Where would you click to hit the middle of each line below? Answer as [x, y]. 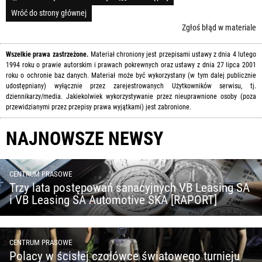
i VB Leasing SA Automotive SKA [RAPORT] [113, 200]
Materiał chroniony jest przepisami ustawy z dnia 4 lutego [173, 54]
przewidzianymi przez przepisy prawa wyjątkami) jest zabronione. [99, 107]
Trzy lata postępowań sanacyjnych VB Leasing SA [130, 187]
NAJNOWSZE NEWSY [85, 138]
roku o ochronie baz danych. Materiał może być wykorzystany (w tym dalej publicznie [131, 75]
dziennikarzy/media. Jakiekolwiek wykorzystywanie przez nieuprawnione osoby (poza [131, 96]
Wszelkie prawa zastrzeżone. [47, 54]
